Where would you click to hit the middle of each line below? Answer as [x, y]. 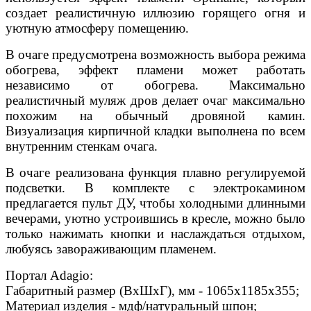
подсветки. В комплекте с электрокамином [155, 187]
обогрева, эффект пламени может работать [155, 69]
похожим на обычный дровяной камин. [155, 115]
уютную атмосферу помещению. [97, 28]
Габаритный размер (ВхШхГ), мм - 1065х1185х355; [152, 290]
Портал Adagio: [49, 275]
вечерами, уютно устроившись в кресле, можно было [155, 218]
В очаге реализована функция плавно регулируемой [155, 172]
